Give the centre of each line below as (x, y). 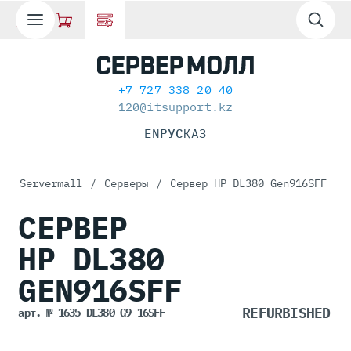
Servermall (51, 183)
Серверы (126, 183)
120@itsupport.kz (175, 107)
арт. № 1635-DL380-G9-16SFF (92, 313)
